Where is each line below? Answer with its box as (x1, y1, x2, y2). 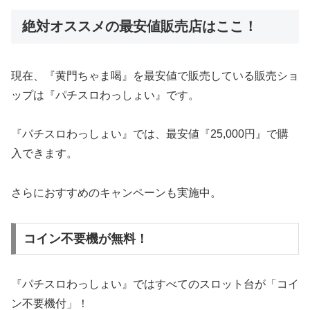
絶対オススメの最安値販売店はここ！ (22, 19, 257, 35)
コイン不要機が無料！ (23, 231, 148, 246)
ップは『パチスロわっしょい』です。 (11, 89, 199, 101)
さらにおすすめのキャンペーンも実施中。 (11, 187, 221, 199)
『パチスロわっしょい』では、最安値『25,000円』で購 (11, 128, 289, 140)
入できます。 (11, 147, 77, 160)
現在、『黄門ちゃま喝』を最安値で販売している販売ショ (11, 69, 299, 82)
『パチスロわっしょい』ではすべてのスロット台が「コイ (11, 277, 299, 290)
